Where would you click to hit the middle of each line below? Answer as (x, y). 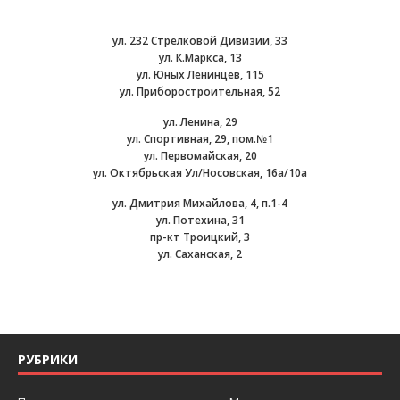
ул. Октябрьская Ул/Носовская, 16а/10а (200, 173)
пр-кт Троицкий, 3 (200, 237)
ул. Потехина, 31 (200, 220)
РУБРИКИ (48, 359)
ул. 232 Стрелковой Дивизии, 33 (200, 41)
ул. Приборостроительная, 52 (200, 92)
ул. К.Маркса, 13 (200, 58)
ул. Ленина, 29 (200, 122)
